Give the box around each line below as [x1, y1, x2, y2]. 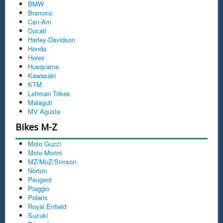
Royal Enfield [28, 201, 66, 211]
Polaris [28, 192, 48, 202]
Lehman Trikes [28, 88, 70, 98]
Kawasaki [28, 70, 56, 80]
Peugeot [28, 174, 52, 184]
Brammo [28, 7, 52, 17]
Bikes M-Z [15, 120, 57, 133]
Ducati [28, 25, 46, 35]
